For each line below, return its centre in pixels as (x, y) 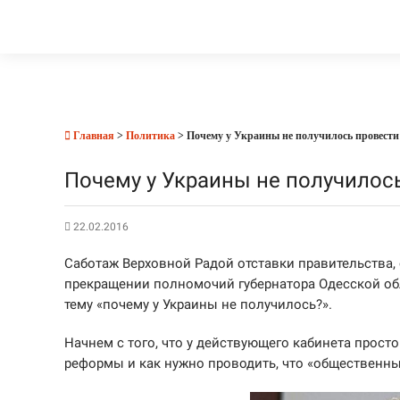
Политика (150, 136)
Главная (92, 136)
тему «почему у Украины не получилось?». (198, 304)
